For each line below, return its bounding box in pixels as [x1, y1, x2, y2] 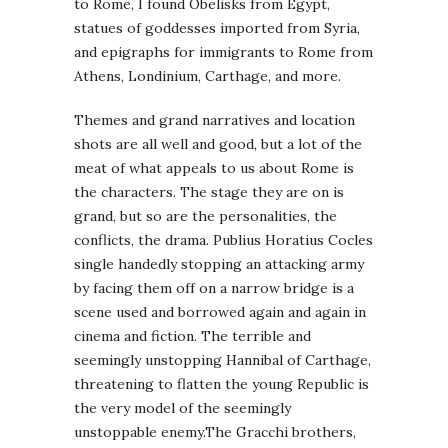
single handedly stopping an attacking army [74, 254, 364, 273]
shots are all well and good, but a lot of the [74, 134, 362, 153]
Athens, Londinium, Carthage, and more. [74, 66, 341, 85]
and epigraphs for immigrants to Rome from [74, 42, 373, 61]
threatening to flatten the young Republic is [74, 374, 369, 393]
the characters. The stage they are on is [74, 182, 344, 201]
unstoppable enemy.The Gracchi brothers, [74, 422, 356, 441]
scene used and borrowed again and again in [74, 302, 366, 321]
